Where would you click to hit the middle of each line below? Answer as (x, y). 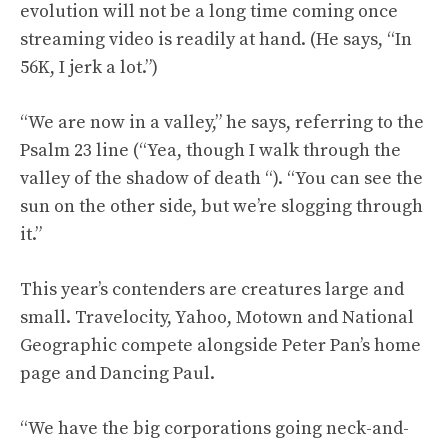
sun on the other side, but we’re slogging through (221, 206)
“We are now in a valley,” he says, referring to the (222, 122)
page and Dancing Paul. (117, 373)
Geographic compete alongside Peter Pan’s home (220, 345)
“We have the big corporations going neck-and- (214, 428)
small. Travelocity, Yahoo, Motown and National (217, 317)
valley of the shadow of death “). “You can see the (221, 178)
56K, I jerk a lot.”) (89, 67)
